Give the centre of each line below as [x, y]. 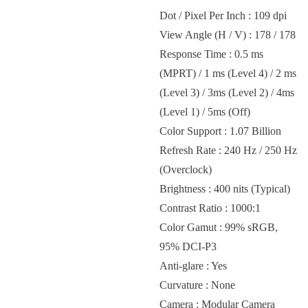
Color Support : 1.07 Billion [221, 131]
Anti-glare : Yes [194, 266]
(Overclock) [186, 169]
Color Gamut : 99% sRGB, [219, 227]
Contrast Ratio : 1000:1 [210, 208]
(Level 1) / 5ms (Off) [205, 112]
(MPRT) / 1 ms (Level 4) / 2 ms [228, 73]
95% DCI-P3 [188, 246]
